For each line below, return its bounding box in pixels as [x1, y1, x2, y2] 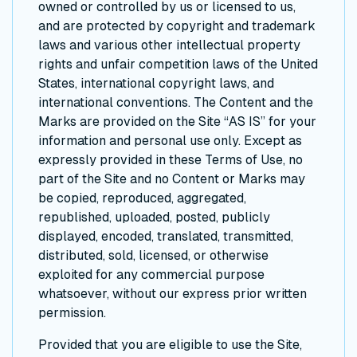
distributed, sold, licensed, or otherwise [38, 247, 269, 263]
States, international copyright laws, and [38, 75, 274, 91]
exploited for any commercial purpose [38, 266, 265, 282]
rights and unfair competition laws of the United [38, 56, 318, 72]
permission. [38, 304, 106, 320]
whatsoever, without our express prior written [38, 285, 307, 301]
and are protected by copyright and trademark [38, 18, 316, 33]
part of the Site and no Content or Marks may [38, 171, 305, 186]
